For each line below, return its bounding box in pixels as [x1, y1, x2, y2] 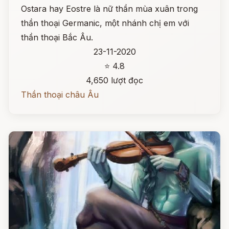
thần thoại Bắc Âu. [21, 32, 93, 42]
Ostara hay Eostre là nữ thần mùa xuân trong [21, 4, 198, 14]
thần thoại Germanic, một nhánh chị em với [21, 18, 189, 28]
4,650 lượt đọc [86, 75, 143, 85]
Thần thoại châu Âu [21, 89, 99, 100]
